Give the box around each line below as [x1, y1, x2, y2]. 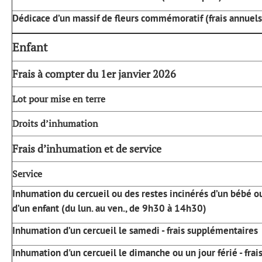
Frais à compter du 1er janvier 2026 [12, 66, 176, 81]
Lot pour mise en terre [12, 92, 105, 105]
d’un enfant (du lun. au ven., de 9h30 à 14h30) [12, 201, 206, 215]
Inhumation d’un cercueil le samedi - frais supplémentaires [12, 223, 258, 237]
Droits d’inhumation [12, 116, 98, 130]
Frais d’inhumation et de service [12, 141, 161, 156]
